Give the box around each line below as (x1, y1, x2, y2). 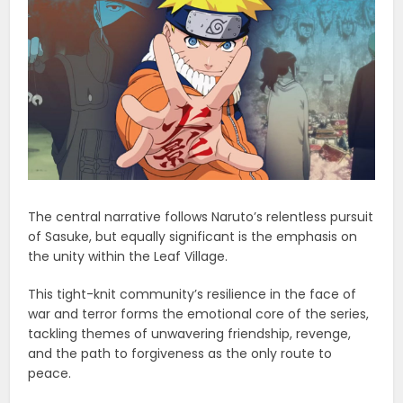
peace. (28, 364, 72, 383)
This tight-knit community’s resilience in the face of (28, 285, 357, 304)
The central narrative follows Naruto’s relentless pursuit (28, 208, 374, 227)
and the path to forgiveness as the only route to (28, 345, 333, 363)
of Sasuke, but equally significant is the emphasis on (28, 228, 358, 246)
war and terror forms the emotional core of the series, (28, 305, 370, 324)
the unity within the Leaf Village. (28, 247, 228, 266)
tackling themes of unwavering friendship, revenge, (28, 325, 352, 344)
